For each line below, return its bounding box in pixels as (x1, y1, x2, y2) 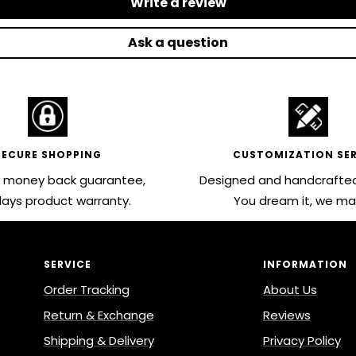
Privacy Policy (263, 331, 341, 349)
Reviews (263, 306, 311, 323)
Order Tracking (43, 281, 130, 298)
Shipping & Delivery (43, 331, 154, 349)
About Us (263, 281, 317, 298)
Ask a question (128, 33, 228, 52)
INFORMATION (263, 257, 347, 271)
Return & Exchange (43, 306, 154, 323)
